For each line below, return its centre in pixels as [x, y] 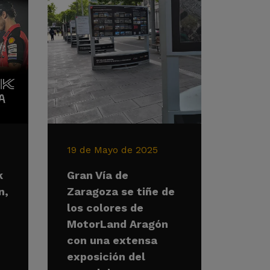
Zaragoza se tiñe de [121, 191]
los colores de [105, 208]
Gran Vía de [98, 175]
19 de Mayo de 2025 [112, 150]
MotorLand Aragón [118, 224]
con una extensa [112, 240]
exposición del [106, 256]
